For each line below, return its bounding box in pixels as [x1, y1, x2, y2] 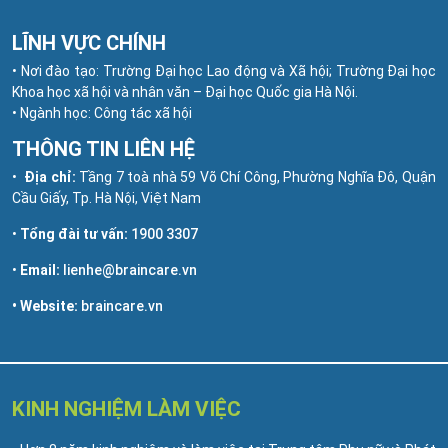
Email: [20, 261, 60, 278]
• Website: [12, 297, 81, 314]
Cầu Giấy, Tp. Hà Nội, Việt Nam [12, 189, 201, 206]
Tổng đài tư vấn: [20, 225, 128, 242]
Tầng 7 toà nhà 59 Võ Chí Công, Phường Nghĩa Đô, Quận [75, 168, 437, 185]
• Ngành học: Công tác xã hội [12, 104, 192, 121]
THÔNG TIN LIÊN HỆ [12, 136, 195, 161]
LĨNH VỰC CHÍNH [12, 30, 166, 55]
